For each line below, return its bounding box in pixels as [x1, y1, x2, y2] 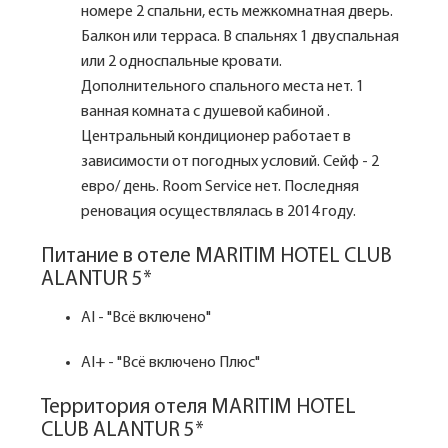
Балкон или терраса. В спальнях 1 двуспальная [81, 29, 399, 45]
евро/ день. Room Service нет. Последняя [81, 179, 359, 195]
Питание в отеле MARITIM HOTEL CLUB [41, 246, 392, 267]
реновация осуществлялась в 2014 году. [81, 204, 356, 220]
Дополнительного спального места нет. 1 [81, 79, 364, 95]
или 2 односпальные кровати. [81, 54, 282, 70]
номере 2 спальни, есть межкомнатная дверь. [81, 4, 393, 20]
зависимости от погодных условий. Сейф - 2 [81, 154, 379, 170]
